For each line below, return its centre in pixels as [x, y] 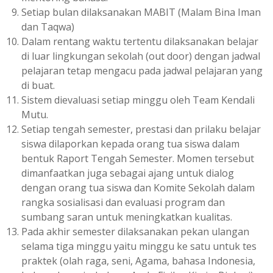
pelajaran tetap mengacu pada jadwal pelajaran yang [142, 70]
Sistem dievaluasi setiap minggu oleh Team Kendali [138, 100]
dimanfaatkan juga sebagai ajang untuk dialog [128, 173]
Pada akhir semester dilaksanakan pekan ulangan [135, 231]
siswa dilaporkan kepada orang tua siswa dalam [130, 144]
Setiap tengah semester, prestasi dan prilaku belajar [141, 129]
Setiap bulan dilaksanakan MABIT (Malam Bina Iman [141, 12]
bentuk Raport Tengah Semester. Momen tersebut [138, 158]
